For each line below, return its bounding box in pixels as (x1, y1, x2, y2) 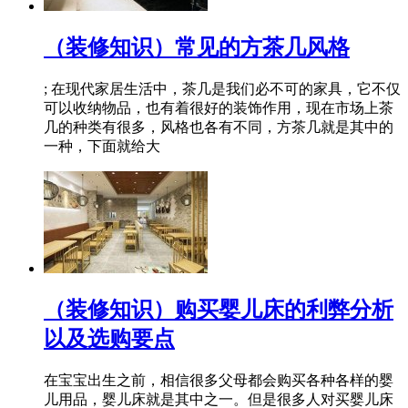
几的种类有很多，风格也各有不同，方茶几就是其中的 (44, 118, 393, 135)
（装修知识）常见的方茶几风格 (44, 36, 350, 60)
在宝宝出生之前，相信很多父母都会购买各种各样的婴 (44, 372, 393, 388)
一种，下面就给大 (44, 138, 160, 154)
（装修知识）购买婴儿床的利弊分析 (44, 297, 393, 321)
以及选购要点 (44, 326, 175, 351)
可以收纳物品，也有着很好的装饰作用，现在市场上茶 (44, 99, 393, 116)
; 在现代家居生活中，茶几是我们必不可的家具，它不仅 (44, 80, 401, 97)
